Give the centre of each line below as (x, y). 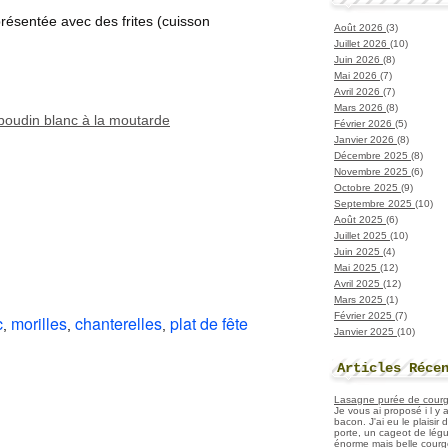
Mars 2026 (360, 107)
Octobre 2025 (367, 187)
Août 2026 (360, 27)
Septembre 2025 (374, 203)
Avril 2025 (358, 283)
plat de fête (209, 324)
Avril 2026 (358, 91)
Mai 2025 (357, 267)
